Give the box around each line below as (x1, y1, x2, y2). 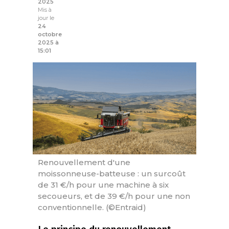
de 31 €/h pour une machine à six (38, 180, 169, 190)
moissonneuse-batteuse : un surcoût (38, 169, 186, 179)
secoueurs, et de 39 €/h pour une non (38, 191, 190, 201)
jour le (38, 14, 54, 22)
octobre (38, 31, 62, 38)
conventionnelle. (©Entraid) (38, 202, 146, 213)
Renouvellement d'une (38, 157, 130, 168)
